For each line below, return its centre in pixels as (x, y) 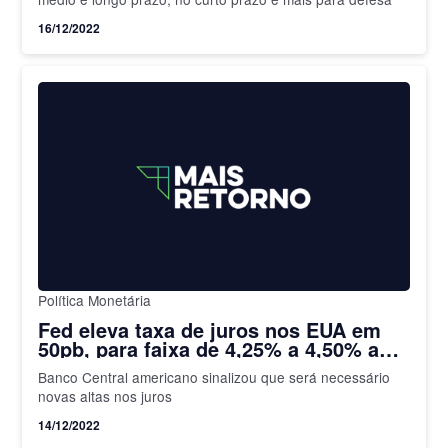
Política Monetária (95, 299)
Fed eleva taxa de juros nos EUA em (210, 329)
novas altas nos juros (105, 395)
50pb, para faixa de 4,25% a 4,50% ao (215, 348)
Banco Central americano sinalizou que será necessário (214, 376)
